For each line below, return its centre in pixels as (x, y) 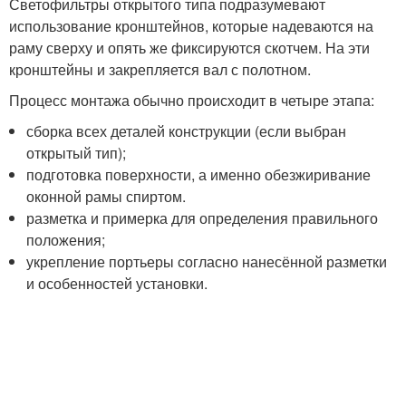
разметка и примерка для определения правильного (203, 218)
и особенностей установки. (117, 284)
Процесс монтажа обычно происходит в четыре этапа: (192, 101)
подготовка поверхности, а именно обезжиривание (199, 175)
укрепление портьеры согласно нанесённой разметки (207, 262)
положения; (66, 240)
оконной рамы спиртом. (106, 197)
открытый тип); (77, 153)
